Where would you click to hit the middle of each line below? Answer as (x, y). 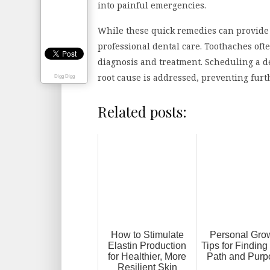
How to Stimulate (147, 234)
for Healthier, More (147, 256)
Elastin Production (147, 245)
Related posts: (142, 111)
